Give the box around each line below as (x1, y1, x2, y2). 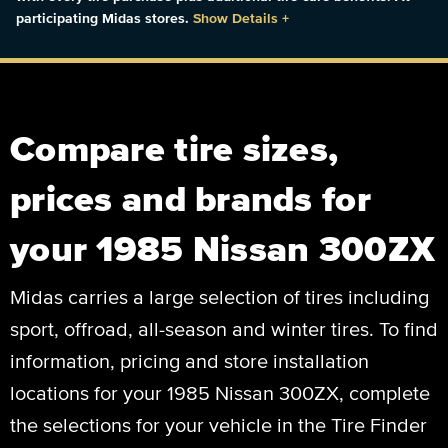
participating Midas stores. (16, 10, 193, 26)
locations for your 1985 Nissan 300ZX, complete (10, 381, 430, 404)
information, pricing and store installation (10, 349, 369, 372)
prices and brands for (10, 177, 371, 218)
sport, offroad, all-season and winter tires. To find (10, 317, 438, 340)
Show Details (193, 10, 278, 26)
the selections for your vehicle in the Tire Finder (10, 413, 427, 436)
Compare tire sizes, (10, 127, 339, 168)
